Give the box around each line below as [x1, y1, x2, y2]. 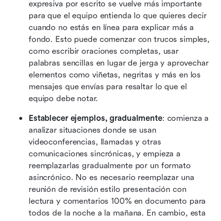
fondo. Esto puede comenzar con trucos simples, [29, 34, 210, 44]
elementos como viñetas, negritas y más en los [29, 70, 201, 79]
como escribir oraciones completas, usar [29, 46, 179, 56]
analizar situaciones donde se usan [29, 125, 156, 135]
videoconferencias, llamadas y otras [29, 137, 161, 147]
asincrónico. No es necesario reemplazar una [29, 172, 194, 182]
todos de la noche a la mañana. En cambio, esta [29, 208, 206, 218]
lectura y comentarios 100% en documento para [29, 196, 206, 206]
